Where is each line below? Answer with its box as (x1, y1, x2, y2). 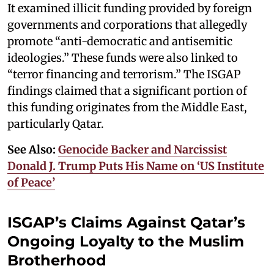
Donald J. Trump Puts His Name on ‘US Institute (7, 158, 264, 173)
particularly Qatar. (7, 116, 104, 131)
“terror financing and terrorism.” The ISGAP (7, 67, 241, 81)
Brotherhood (7, 251, 106, 269)
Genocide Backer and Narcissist (58, 142, 227, 157)
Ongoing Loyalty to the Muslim (7, 232, 244, 250)
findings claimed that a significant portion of (7, 83, 247, 98)
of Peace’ (7, 175, 55, 190)
